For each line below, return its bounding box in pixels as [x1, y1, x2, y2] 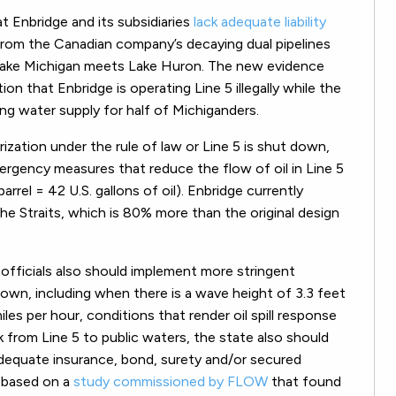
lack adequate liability [194, 12, 326, 30]
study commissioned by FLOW [73, 372, 268, 390]
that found [268, 372, 341, 390]
